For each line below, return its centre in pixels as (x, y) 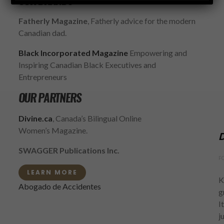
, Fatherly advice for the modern (141, 21)
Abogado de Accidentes (59, 186)
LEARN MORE (52, 172)
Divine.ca (35, 118)
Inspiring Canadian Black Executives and (87, 65)
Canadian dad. (42, 33)
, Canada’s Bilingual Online (97, 118)
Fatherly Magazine (53, 21)
